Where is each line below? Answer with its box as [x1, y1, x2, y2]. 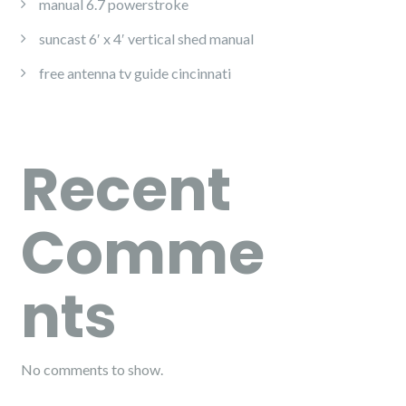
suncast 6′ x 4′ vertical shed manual [39, 30, 254, 47]
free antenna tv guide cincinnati [39, 64, 231, 82]
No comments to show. [21, 361, 163, 378]
